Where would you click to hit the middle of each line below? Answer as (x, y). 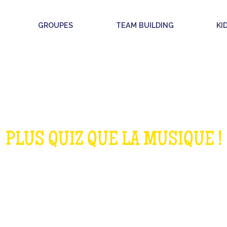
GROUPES (56, 25)
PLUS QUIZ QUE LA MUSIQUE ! (113, 141)
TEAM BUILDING (145, 25)
